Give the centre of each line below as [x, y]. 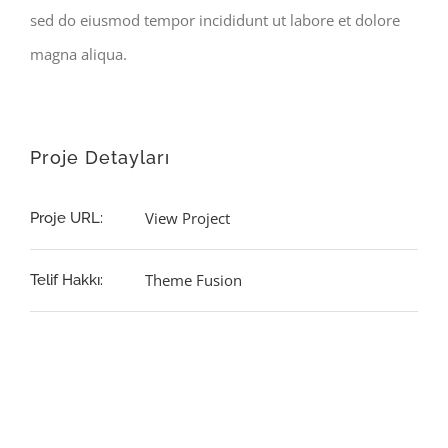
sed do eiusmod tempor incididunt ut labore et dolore [215, 20]
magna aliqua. [78, 54]
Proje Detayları [100, 158]
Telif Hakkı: [66, 280]
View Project [187, 218]
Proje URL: [66, 218]
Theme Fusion [193, 280]
